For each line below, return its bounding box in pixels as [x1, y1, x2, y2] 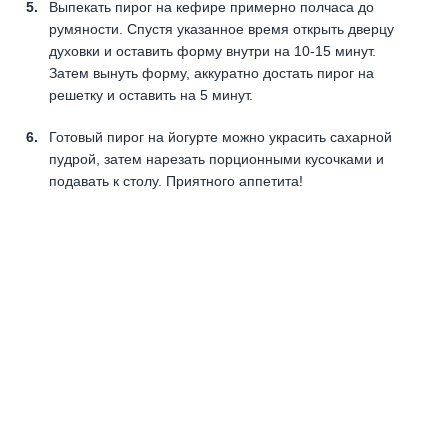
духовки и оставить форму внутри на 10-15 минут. [49, 42, 376, 59]
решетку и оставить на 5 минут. [49, 86, 253, 103]
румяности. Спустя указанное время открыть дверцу [49, 20, 394, 37]
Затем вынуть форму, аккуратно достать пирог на [49, 64, 374, 81]
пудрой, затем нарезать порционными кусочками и [49, 150, 384, 167]
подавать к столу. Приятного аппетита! [49, 172, 303, 189]
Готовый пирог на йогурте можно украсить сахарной [49, 128, 392, 145]
